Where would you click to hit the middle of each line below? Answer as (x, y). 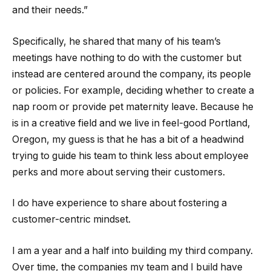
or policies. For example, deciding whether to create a (133, 90)
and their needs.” (50, 10)
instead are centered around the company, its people (132, 74)
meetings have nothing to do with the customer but (127, 57)
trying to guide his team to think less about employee (130, 155)
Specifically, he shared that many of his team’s (116, 41)
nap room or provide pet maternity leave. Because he (133, 106)
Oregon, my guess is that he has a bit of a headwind (128, 139)
